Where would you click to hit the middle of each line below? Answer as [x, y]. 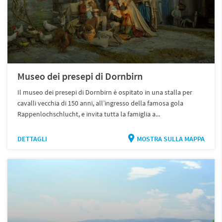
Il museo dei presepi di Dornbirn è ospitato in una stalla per [105, 92]
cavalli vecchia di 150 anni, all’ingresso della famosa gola [101, 103]
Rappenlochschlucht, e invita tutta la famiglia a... [89, 114]
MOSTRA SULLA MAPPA [170, 139]
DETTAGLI [32, 139]
